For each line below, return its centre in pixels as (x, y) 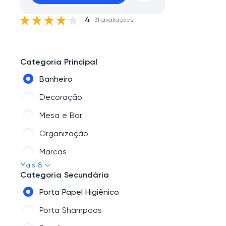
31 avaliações (114, 20)
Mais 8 (31, 165)
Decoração (61, 98)
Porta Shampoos (71, 211)
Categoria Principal (59, 63)
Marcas (53, 152)
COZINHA (56, 171)
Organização (64, 134)
